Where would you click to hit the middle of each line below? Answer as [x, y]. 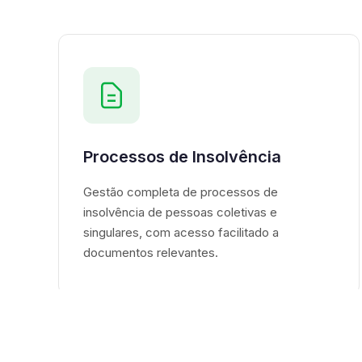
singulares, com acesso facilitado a [181, 233]
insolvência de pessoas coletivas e [180, 213]
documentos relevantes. [151, 253]
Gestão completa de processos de [181, 192]
